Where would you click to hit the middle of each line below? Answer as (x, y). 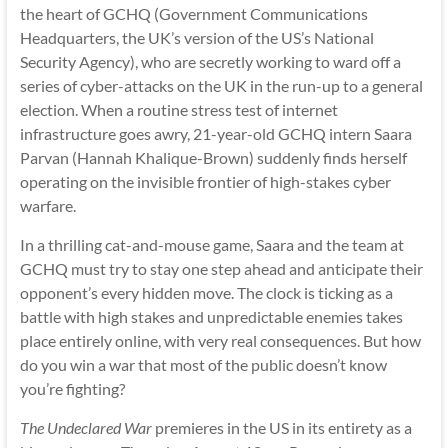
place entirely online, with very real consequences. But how (220, 341)
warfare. (47, 206)
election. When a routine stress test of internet (178, 110)
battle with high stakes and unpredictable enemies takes (211, 317)
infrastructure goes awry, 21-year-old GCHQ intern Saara (215, 134)
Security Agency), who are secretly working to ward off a (210, 62)
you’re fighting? (72, 389)
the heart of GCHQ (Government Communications (193, 14)
